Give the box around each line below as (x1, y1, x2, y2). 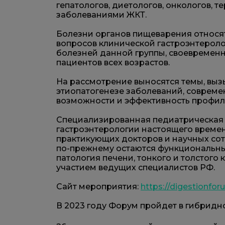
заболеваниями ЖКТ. (56, 10, 147, 20)
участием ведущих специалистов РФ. (56, 162, 215, 172)
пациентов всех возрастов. (56, 57, 170, 67)
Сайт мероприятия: (56, 181, 141, 191)
